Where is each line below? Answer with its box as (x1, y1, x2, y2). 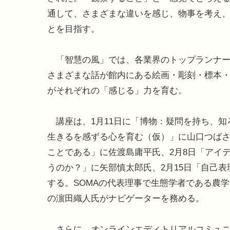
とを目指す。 (47, 24, 100, 34)
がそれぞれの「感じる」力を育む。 (47, 86, 187, 96)
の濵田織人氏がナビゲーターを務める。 (47, 194, 204, 204)
